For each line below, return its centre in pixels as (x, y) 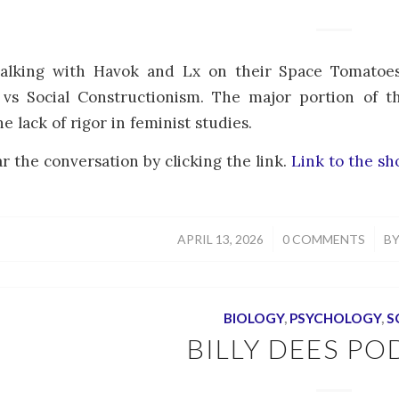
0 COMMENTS (324, 239)
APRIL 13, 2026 (220, 239)
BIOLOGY (253, 318)
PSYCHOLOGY (335, 318)
